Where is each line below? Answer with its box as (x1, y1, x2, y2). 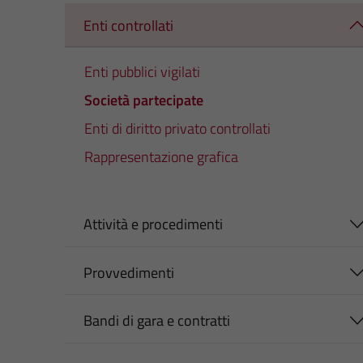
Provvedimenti (83, 261, 174, 284)
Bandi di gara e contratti (83, 310, 230, 332)
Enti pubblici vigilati (84, 61, 200, 83)
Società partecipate (84, 89, 203, 112)
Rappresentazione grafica (84, 146, 238, 169)
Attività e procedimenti (83, 213, 223, 236)
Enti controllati (83, 14, 173, 36)
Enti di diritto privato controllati (84, 117, 271, 140)
